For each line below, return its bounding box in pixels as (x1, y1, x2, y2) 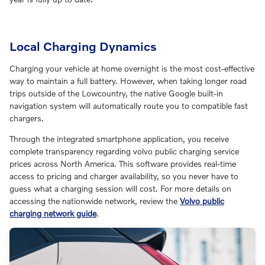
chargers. (9, 113, 44, 124)
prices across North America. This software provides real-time (9, 159, 236, 169)
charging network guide (9, 208, 96, 219)
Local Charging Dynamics (9, 38, 157, 54)
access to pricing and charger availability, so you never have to (9, 171, 238, 182)
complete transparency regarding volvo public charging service (9, 146, 239, 157)
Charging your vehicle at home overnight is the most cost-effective (9, 63, 254, 74)
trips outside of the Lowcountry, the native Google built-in (9, 88, 223, 99)
